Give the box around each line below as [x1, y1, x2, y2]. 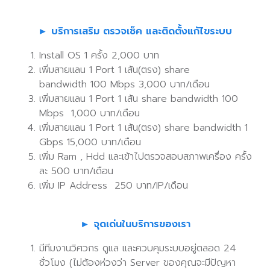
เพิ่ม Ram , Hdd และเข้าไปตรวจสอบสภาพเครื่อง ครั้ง [39, 149, 252, 164]
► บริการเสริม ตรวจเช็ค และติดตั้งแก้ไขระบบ [38, 24, 232, 39]
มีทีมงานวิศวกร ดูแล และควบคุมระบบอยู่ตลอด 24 [39, 241, 236, 256]
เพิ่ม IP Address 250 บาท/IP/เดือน [39, 178, 188, 193]
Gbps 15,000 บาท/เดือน [39, 135, 141, 149]
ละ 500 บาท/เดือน [39, 164, 113, 178]
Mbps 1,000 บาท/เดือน [39, 106, 140, 121]
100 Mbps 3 [90, 77, 144, 92]
